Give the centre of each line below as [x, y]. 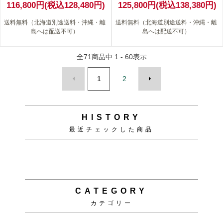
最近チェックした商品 [111, 129]
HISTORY [111, 117]
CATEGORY [111, 191]
